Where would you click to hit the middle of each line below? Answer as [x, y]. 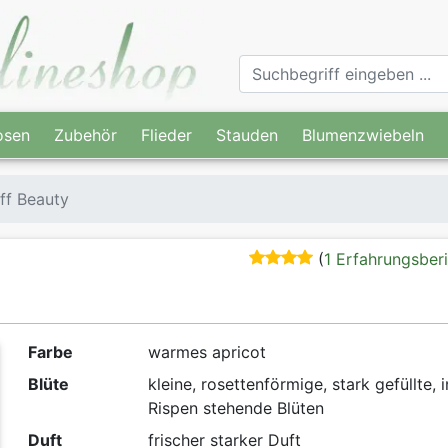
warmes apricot [206, 352]
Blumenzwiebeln [363, 134]
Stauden [247, 134]
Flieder [166, 134]
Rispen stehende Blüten [235, 408]
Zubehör [85, 134]
